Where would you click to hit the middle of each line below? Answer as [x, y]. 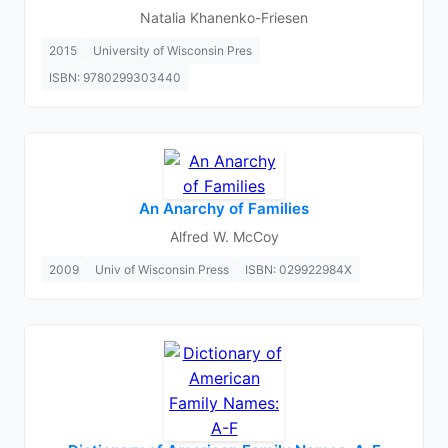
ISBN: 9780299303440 [115, 77]
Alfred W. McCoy [224, 236]
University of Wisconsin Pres [172, 50]
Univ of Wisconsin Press [162, 269]
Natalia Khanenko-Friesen [224, 17]
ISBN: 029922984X [298, 269]
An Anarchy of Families [224, 208]
